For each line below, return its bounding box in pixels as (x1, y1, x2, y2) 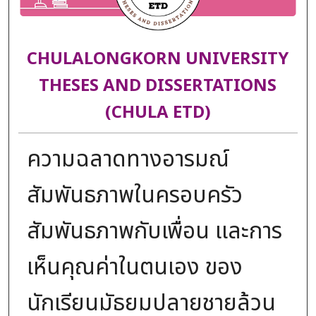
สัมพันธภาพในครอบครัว (26, 178, 243, 212)
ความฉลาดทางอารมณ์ (26, 142, 229, 176)
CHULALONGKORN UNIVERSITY (27, 47, 289, 73)
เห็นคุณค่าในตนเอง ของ (26, 250, 243, 284)
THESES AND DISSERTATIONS (39, 73, 277, 99)
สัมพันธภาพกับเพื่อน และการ (26, 214, 282, 248)
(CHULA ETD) (104, 100, 211, 126)
